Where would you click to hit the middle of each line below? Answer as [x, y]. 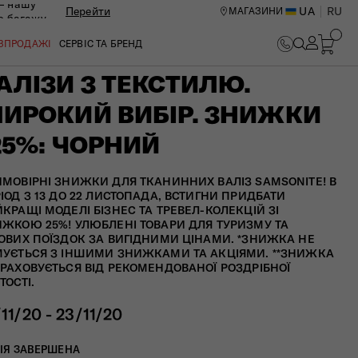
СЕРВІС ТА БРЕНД [101, 44]
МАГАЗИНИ [256, 11]
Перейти [88, 11]
